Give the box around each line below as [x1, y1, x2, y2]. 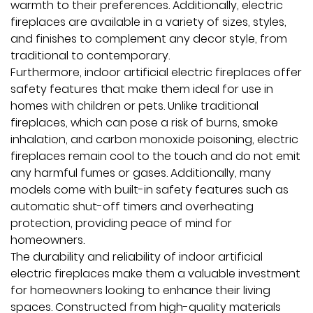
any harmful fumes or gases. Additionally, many [10, 165, 271, 181]
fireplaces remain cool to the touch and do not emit [10, 148, 300, 164]
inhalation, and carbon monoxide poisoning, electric [10, 131, 298, 147]
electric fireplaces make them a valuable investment [10, 265, 300, 282]
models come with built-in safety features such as [10, 182, 289, 198]
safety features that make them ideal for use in [10, 81, 273, 97]
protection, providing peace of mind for [10, 215, 232, 231]
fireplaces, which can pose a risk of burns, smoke [10, 115, 278, 131]
